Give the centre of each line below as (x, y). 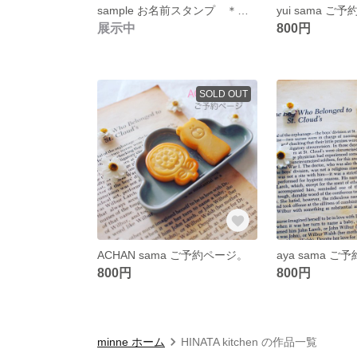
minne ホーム (131, 341)
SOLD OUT (223, 94)
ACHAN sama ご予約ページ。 (173, 255)
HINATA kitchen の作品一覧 (249, 341)
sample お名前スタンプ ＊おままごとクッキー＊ (243, 10)
